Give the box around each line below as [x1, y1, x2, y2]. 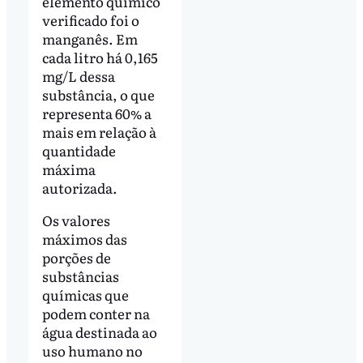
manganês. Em [41, 28, 138, 49]
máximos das [41, 228, 127, 250]
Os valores [41, 210, 110, 231]
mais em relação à [41, 122, 156, 143]
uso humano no [41, 340, 143, 361]
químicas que [41, 284, 129, 305]
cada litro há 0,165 [41, 47, 158, 68]
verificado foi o [41, 10, 139, 31]
